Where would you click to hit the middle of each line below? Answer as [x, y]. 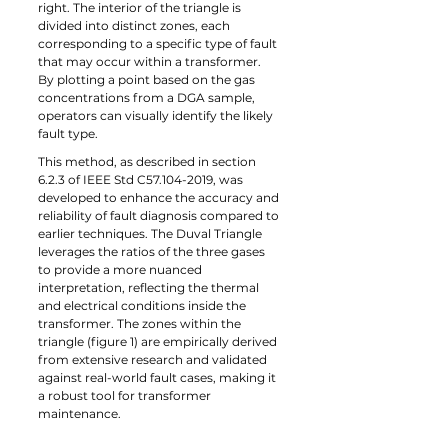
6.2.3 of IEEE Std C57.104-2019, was [142, 179]
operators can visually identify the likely [157, 115]
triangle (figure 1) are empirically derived [159, 341]
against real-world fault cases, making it [158, 377]
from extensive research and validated [154, 359]
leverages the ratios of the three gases [153, 251]
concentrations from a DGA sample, [148, 97]
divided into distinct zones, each [135, 25]
